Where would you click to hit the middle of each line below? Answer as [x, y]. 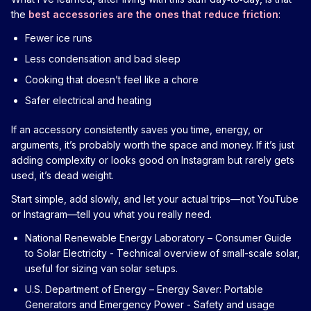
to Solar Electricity [66, 253]
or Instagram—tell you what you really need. [111, 214]
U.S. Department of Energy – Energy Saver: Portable [144, 289]
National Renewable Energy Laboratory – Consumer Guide [158, 237]
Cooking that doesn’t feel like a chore [112, 79]
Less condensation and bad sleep [103, 58]
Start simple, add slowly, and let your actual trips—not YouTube [155, 199]
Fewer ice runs [59, 37]
